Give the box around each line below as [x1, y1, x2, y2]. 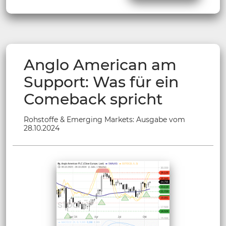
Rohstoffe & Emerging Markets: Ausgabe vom [24, 115, 185, 124]
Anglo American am [24, 55, 177, 74]
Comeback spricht [24, 89, 162, 108]
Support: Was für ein [24, 72, 179, 91]
